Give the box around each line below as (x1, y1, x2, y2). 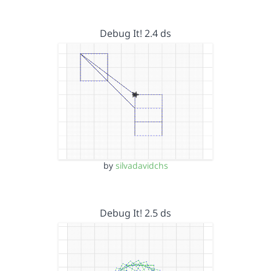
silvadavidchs (115, 159, 168, 171)
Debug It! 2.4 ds (100, 27, 171, 40)
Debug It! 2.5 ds (100, 206, 171, 220)
